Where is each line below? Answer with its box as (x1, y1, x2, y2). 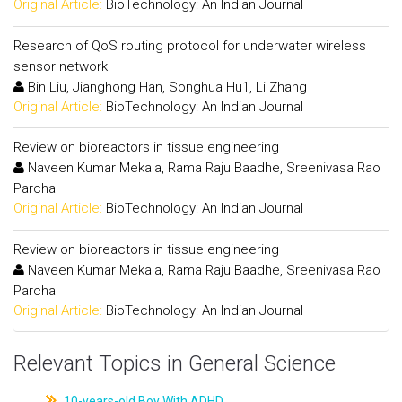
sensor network (13, 57, 108, 74)
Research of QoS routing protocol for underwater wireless (13, 37, 366, 54)
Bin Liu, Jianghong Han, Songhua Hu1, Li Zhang (24, 78, 307, 95)
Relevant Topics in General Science (13, 351, 336, 376)
